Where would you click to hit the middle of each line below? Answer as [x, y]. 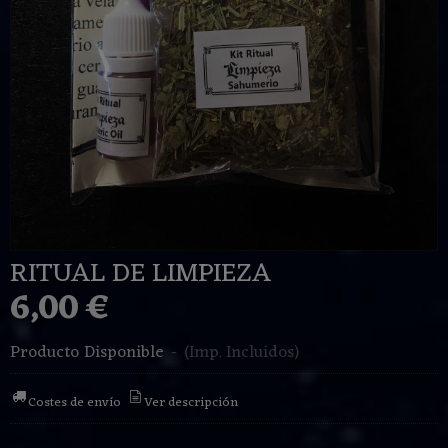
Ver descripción [191, 402]
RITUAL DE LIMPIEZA [141, 273]
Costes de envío [75, 402]
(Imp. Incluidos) [241, 352]
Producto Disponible [87, 352]
